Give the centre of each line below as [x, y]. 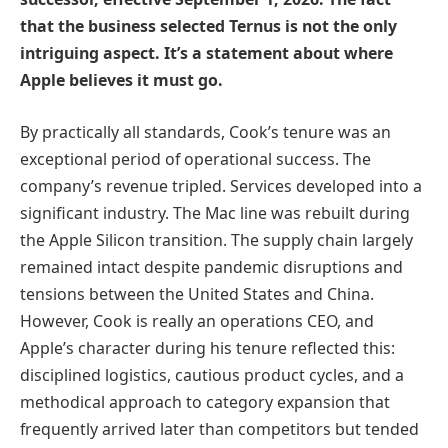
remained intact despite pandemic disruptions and [211, 266]
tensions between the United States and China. [197, 293]
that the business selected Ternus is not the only [208, 26]
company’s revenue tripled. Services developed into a [221, 185]
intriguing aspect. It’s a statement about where [206, 53]
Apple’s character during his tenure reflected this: [207, 347]
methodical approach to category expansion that [205, 401]
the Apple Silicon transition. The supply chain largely [216, 239]
